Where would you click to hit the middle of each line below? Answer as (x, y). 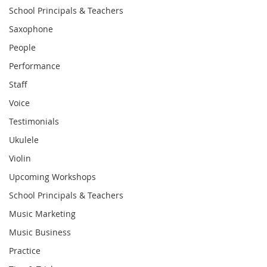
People (22, 47)
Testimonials (34, 121)
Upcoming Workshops (52, 177)
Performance (35, 66)
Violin (20, 158)
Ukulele (24, 140)
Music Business (40, 232)
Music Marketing (42, 214)
